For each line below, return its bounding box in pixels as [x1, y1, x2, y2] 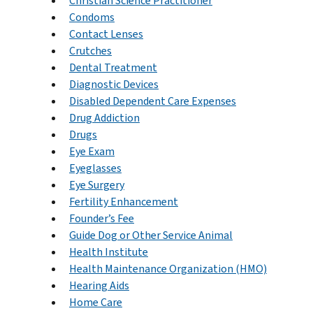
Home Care [69, 294, 122, 310]
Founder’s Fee [69, 210, 134, 226]
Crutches [69, 43, 112, 58]
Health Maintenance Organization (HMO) [69, 261, 267, 276]
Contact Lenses [69, 26, 143, 41]
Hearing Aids [69, 277, 129, 293]
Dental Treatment [69, 59, 157, 75]
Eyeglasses [69, 160, 122, 175]
